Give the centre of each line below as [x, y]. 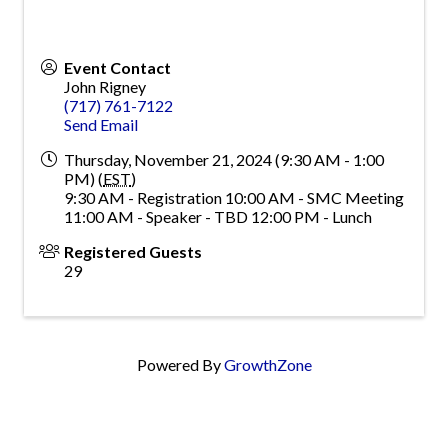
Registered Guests [133, 252]
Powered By [180, 365]
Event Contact [117, 68]
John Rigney [105, 87]
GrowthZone [267, 365]
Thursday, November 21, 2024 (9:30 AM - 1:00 [224, 160]
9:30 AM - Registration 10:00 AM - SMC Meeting [234, 198]
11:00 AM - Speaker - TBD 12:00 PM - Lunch [218, 217]
